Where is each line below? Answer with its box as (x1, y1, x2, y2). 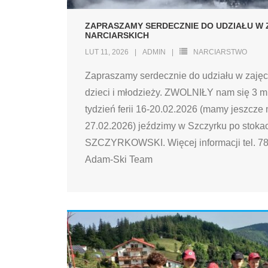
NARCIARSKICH (85, 31, 149, 40)
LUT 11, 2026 (85, 48, 129, 56)
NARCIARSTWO (193, 48, 247, 56)
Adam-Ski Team (85, 154, 153, 165)
